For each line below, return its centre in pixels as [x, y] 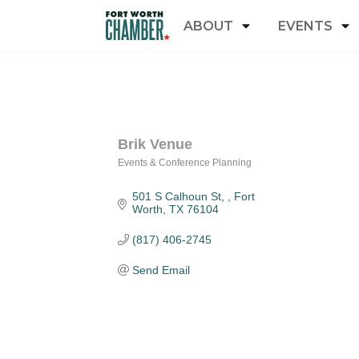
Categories [173, 177]
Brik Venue [155, 144]
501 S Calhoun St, [179, 196]
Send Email [161, 270]
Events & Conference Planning [185, 163]
